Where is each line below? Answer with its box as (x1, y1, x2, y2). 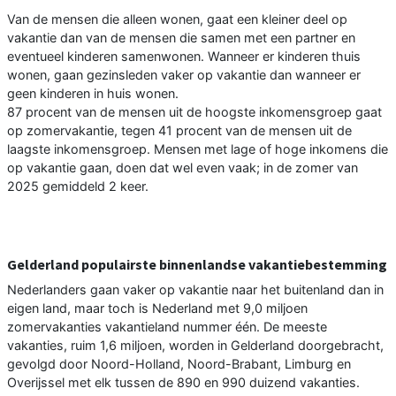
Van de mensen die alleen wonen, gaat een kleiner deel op (7, 11, 347, 27)
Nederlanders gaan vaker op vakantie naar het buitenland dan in (7, 281, 384, 297)
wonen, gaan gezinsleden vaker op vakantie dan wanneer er (7, 66, 361, 82)
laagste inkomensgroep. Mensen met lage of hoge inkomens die (7, 141, 388, 156)
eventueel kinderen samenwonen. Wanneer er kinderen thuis (7, 48, 361, 64)
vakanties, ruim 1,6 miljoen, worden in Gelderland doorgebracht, (7, 337, 384, 353)
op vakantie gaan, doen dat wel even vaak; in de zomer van (7, 159, 358, 175)
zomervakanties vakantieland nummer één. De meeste (7, 318, 327, 334)
